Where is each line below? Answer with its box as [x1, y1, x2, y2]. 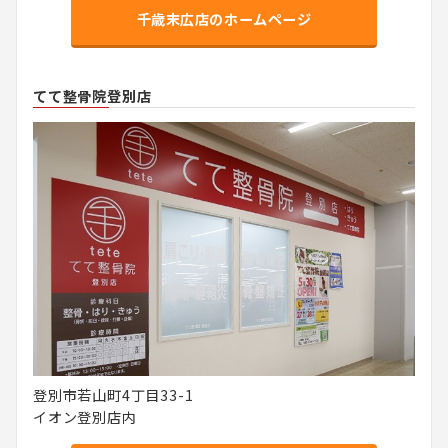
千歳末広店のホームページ [136, 8, 312, 29]
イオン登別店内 [33, 407, 137, 428]
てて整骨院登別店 [33, 85, 152, 106]
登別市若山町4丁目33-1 [33, 385, 194, 406]
